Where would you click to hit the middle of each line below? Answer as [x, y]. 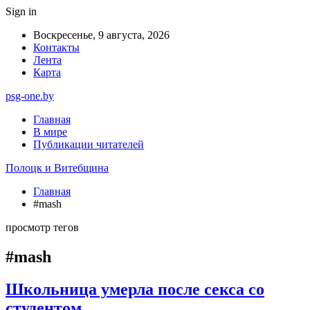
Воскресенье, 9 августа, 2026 [101, 35]
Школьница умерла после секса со [135, 289]
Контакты [56, 47]
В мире [50, 132]
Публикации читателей [89, 144]
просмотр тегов [42, 227]
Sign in [21, 11]
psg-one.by [30, 96]
